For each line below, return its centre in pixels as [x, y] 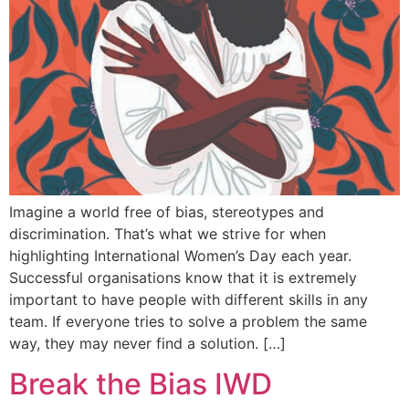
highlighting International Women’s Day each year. [185, 256]
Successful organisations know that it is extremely [183, 278]
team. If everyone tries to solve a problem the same [188, 321]
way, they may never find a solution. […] [147, 343]
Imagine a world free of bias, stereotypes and [167, 212]
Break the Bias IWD [141, 384]
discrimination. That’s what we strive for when [168, 234]
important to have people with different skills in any [189, 299]
